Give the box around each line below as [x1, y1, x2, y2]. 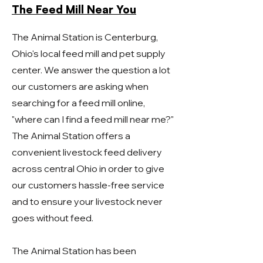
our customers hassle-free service [12, 179, 164, 191]
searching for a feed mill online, [12, 97, 145, 109]
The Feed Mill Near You [12, 2, 136, 16]
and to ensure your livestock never [12, 195, 163, 207]
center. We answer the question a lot [12, 64, 170, 76]
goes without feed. [12, 212, 95, 224]
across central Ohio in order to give [12, 163, 164, 174]
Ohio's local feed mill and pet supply [12, 48, 166, 59]
